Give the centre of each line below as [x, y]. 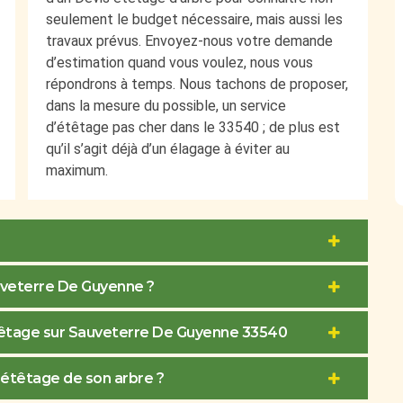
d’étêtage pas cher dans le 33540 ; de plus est [193, 128]
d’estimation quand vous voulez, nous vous [179, 63]
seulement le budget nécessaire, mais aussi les [194, 20]
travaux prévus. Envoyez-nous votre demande [189, 41]
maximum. [77, 171]
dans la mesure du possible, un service [166, 106]
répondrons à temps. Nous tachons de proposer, [197, 85]
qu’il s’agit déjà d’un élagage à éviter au [168, 149]
